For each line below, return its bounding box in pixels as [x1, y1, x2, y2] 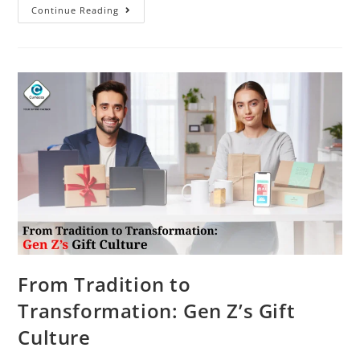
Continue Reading [31, 4, 120, 17]
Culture [18, 323, 96, 350]
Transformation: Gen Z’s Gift [18, 297, 296, 324]
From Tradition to [18, 270, 191, 297]
